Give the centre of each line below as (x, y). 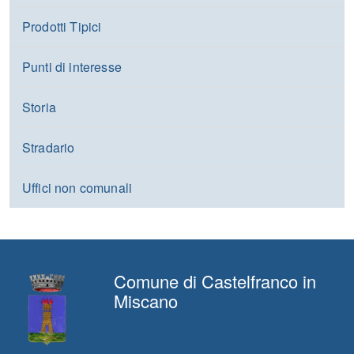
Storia (39, 107)
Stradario (49, 147)
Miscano (146, 301)
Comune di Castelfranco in (215, 281)
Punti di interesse (72, 67)
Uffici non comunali (77, 188)
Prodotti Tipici (62, 26)
